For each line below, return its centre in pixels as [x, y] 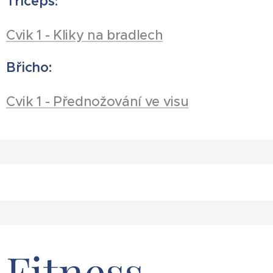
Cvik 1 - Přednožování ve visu [97, 102]
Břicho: [29, 68]
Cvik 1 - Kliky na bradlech [85, 35]
